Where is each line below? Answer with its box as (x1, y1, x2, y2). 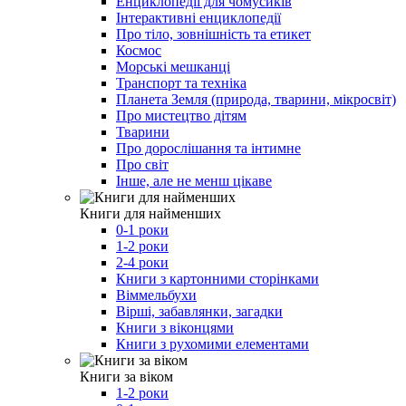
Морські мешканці (116, 58, 230, 74)
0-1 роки (116, 221, 169, 237)
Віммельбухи (116, 286, 197, 303)
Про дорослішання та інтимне (116, 140, 301, 156)
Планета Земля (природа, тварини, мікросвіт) (116, 91, 396, 107)
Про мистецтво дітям (116, 107, 246, 123)
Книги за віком (80, 368, 173, 384)
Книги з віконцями (116, 319, 234, 335)
